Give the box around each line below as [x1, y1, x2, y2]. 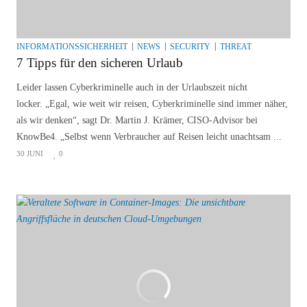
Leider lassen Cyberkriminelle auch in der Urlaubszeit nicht [16, 82, 247, 93]
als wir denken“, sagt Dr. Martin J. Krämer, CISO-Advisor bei [16, 114, 258, 125]
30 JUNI [16, 149, 43, 158]
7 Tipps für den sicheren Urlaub [16, 55, 183, 70]
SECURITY [170, 41, 210, 51]
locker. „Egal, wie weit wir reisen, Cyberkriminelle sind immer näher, [16, 98, 288, 109]
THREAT [220, 41, 251, 51]
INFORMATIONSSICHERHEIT [16, 41, 127, 51]
